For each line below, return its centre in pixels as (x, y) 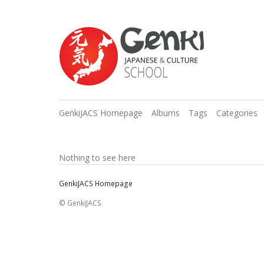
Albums (165, 113)
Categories (237, 113)
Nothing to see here (97, 157)
